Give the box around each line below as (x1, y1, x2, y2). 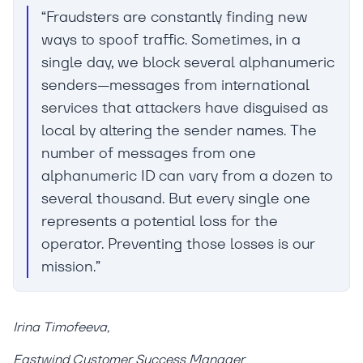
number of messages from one (41, 143, 256, 163)
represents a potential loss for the (41, 211, 278, 231)
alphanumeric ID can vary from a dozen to (41, 166, 333, 186)
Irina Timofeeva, (13, 318, 109, 336)
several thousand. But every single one (41, 189, 310, 208)
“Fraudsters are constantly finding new (41, 7, 308, 27)
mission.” (41, 257, 100, 276)
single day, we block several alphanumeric (41, 53, 335, 72)
